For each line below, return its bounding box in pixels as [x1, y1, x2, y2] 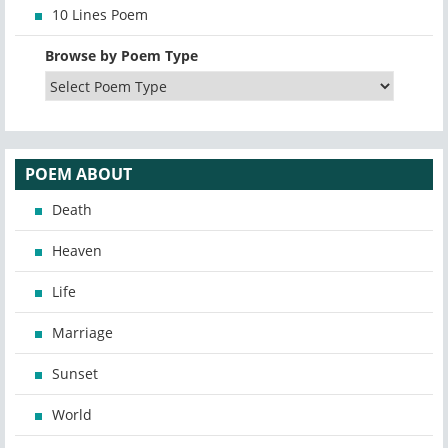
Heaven [52, 241, 102, 261]
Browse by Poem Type [45, 46, 198, 66]
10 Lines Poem [52, 5, 148, 25]
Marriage [52, 323, 113, 343]
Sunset [52, 364, 98, 384]
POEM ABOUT [25, 163, 132, 186]
